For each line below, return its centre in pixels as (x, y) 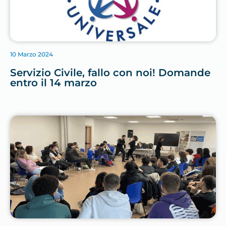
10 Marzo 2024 (32, 54)
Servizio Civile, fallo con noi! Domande (110, 73)
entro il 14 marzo (53, 83)
